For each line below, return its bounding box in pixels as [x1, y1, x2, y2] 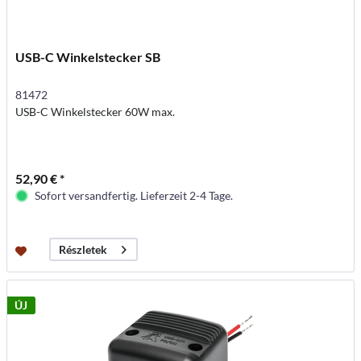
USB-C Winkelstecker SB [15, 49, 161, 65]
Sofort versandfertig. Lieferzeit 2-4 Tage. [35, 189, 234, 203]
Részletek [59, 243, 108, 257]
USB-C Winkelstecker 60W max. [15, 105, 176, 119]
